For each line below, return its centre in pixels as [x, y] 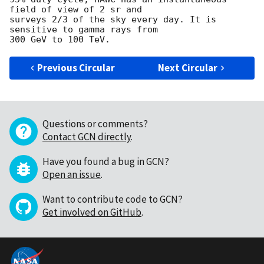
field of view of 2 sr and [76, 9]
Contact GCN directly [87, 136]
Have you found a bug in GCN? [106, 161]
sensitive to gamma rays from [84, 29]
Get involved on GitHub [92, 212]
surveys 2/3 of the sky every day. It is [113, 19]
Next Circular [188, 67]
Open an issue [72, 174]
